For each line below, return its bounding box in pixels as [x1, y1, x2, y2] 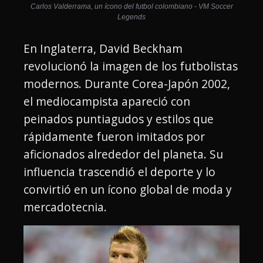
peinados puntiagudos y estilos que [23, 110, 214, 127]
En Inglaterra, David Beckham [23, 40, 183, 56]
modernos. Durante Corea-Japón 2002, [23, 75, 230, 92]
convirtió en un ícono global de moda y [23, 181, 232, 197]
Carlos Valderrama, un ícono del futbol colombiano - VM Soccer [30, 2, 233, 11]
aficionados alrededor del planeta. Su [23, 146, 223, 162]
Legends [117, 12, 146, 21]
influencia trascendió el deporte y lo [23, 163, 215, 180]
